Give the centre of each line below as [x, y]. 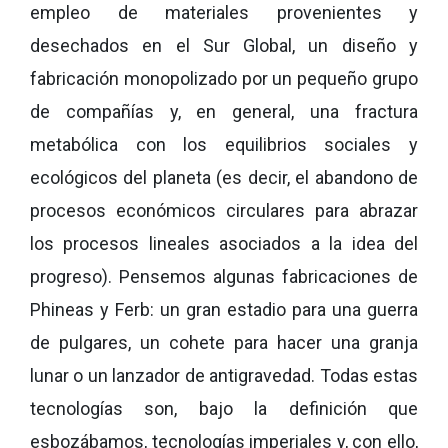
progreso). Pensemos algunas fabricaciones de [224, 276]
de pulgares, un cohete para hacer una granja [224, 342]
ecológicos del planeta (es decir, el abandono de [224, 177]
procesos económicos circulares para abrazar [224, 210]
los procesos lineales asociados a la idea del [224, 243]
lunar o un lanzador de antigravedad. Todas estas [224, 375]
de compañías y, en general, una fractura [224, 111]
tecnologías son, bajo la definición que [224, 408]
